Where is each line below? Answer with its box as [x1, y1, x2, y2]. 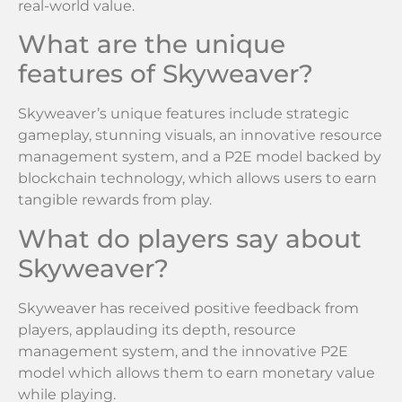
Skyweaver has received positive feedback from [18, 299, 359, 317]
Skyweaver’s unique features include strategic [18, 105, 349, 123]
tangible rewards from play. [18, 191, 212, 209]
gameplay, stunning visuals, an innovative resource [18, 127, 382, 144]
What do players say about [18, 223, 362, 254]
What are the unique [18, 29, 285, 60]
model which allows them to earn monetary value [18, 363, 375, 381]
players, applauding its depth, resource [18, 320, 296, 338]
